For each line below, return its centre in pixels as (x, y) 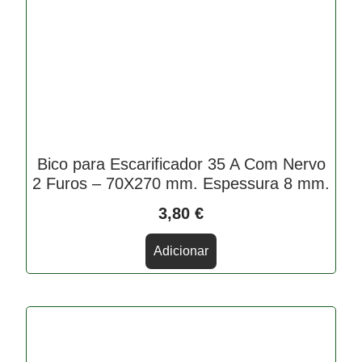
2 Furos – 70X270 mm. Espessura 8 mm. (181, 184)
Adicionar (181, 251)
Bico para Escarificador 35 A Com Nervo (181, 164)
